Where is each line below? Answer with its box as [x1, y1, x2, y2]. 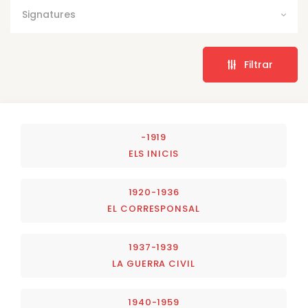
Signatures [22, 8, 76, 22]
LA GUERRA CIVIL [112, 257, 195, 271]
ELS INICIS [128, 147, 179, 161]
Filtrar [236, 58, 273, 72]
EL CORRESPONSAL [107, 202, 200, 216]
